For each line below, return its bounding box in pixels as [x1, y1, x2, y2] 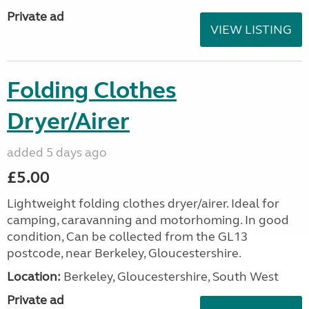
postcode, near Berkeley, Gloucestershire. [7, 246, 241, 261]
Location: [7, 269, 61, 284]
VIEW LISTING [210, 22, 292, 37]
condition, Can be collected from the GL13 [7, 229, 248, 244]
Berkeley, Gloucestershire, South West [61, 269, 279, 284]
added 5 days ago [7, 145, 107, 160]
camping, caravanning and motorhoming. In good [7, 212, 289, 228]
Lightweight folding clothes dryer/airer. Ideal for [7, 196, 279, 211]
